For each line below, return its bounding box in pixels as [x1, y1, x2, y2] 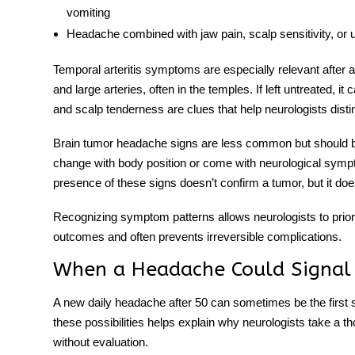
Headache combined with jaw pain [66, 27, 242, 41]
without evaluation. [53, 335, 148, 349]
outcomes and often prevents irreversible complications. [53, 230, 342, 244]
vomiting [66, 6, 110, 20]
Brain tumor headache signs [53, 136, 198, 151]
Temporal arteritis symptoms [53, 63, 200, 77]
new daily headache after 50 [63, 296, 208, 310]
